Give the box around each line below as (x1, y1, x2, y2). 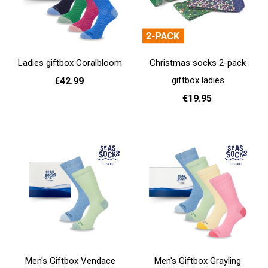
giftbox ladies (171, 75, 224, 86)
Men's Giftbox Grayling (154, 255, 242, 267)
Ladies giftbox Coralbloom (18, 57, 123, 69)
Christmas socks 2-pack (150, 57, 246, 69)
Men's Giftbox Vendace (25, 255, 115, 267)
